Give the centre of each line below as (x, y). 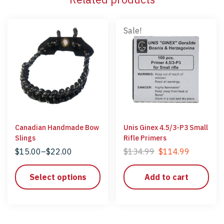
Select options (58, 177)
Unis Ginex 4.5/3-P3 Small (166, 127)
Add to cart (166, 177)
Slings (25, 138)
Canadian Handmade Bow (57, 127)
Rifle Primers (145, 138)
